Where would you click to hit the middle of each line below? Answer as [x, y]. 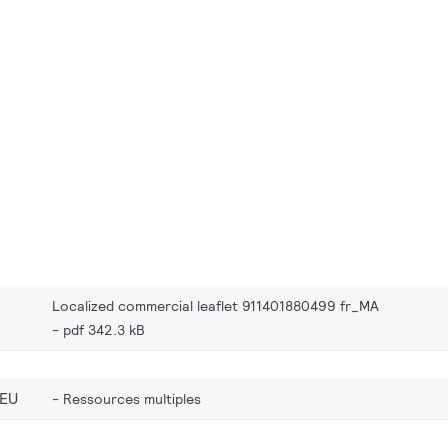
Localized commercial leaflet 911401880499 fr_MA [215, 305]
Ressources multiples [132, 398]
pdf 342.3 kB [104, 329]
